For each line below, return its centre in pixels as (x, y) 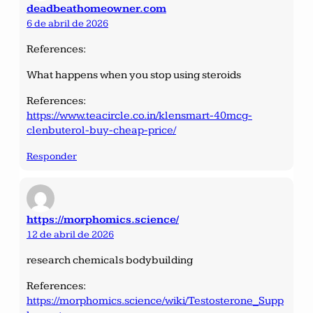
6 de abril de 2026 (67, 23)
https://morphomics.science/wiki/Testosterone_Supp (155, 300)
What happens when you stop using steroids (134, 75)
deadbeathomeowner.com (96, 8)
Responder (52, 156)
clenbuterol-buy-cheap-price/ (101, 130)
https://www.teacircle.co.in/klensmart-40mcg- (139, 115)
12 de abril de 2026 (70, 234)
